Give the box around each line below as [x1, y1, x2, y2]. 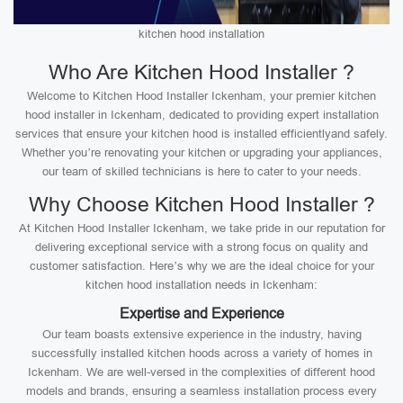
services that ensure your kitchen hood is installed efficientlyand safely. [15, 127, 388, 140]
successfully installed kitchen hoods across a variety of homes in [31, 346, 372, 360]
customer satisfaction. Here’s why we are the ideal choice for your [29, 259, 374, 273]
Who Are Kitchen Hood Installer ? [49, 60, 354, 84]
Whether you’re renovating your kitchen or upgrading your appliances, [21, 146, 382, 159]
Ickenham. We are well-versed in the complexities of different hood [28, 365, 375, 379]
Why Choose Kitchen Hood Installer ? [28, 193, 375, 216]
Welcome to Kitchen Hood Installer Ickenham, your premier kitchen [27, 89, 376, 103]
